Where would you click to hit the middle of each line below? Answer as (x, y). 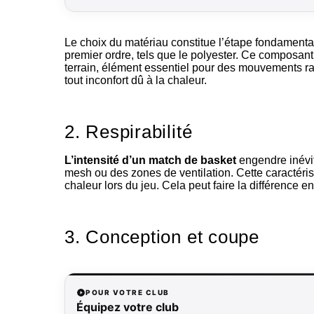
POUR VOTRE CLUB (128, 293)
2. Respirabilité (129, 131)
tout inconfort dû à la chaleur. (136, 80)
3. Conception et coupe (162, 237)
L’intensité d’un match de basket (150, 161)
